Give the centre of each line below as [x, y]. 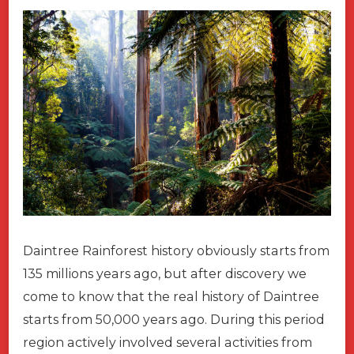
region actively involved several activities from [168, 342]
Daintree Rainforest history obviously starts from [176, 250]
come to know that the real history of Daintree [171, 296]
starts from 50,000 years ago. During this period [174, 319]
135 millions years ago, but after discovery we [165, 273]
